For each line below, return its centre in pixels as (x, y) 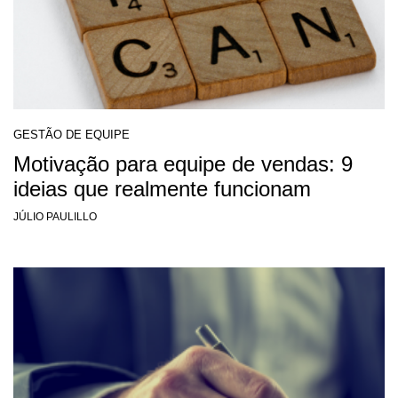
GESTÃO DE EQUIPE (72, 135)
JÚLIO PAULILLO (55, 217)
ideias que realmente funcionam (162, 189)
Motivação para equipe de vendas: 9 (183, 164)
